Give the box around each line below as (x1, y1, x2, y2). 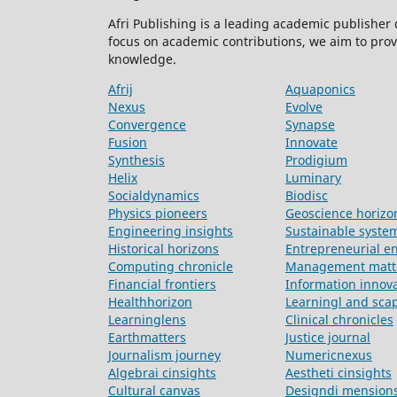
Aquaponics (285, 81, 355, 98)
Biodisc (285, 187, 328, 205)
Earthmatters (108, 329, 186, 346)
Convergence (108, 116, 186, 134)
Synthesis (108, 152, 165, 169)
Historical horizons (108, 240, 219, 258)
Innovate (285, 134, 338, 152)
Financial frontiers (108, 276, 216, 293)
